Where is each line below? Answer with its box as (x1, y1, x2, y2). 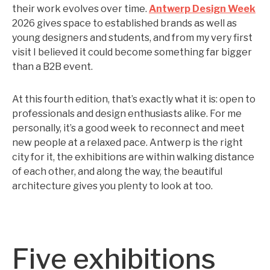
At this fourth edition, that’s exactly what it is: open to (12, 93, 256, 105)
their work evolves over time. (12, 3, 149, 14)
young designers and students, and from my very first (12, 32, 253, 43)
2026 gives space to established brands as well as (12, 17, 237, 29)
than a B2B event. (12, 61, 93, 72)
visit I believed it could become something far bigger (12, 46, 252, 58)
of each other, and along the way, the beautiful (12, 166, 222, 177)
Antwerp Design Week (149, 3, 256, 14)
